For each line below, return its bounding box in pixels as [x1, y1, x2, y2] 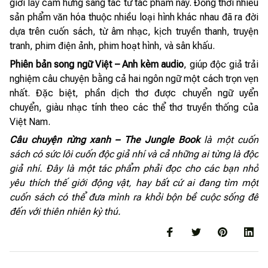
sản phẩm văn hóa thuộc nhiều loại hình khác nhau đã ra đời [10, 11, 258, 23]
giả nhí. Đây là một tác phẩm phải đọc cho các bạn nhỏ [10, 163, 258, 175]
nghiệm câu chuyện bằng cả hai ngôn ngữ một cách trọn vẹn [10, 72, 258, 84]
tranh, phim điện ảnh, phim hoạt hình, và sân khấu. [10, 40, 215, 52]
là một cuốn [200, 134, 259, 146]
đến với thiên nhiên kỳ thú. [10, 206, 121, 218]
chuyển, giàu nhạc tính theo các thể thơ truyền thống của [10, 101, 258, 113]
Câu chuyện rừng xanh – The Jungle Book [10, 134, 200, 146]
